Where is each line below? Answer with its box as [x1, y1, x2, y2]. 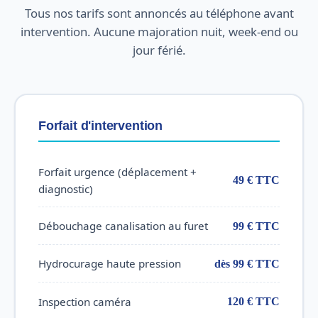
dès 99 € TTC [214, 257, 280, 270]
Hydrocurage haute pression [38, 256, 181, 271]
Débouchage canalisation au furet [38, 219, 208, 234]
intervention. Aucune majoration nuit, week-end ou [20, 23, 298, 40]
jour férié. [132, 41, 186, 58]
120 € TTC [227, 295, 280, 308]
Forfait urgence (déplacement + [38, 164, 197, 179]
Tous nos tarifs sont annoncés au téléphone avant [24, 4, 294, 21]
